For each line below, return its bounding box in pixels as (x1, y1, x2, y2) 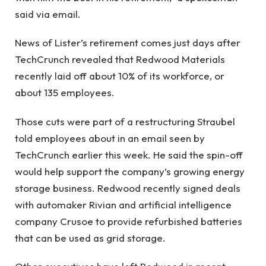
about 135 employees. (15, 86, 115, 99)
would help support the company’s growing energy (15, 164, 245, 178)
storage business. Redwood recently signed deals (15, 181, 240, 194)
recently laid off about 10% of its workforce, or (15, 69, 224, 83)
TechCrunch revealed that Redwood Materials (15, 53, 225, 66)
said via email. (15, 8, 81, 21)
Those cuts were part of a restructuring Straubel (15, 115, 235, 128)
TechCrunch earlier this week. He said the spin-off (15, 148, 243, 161)
